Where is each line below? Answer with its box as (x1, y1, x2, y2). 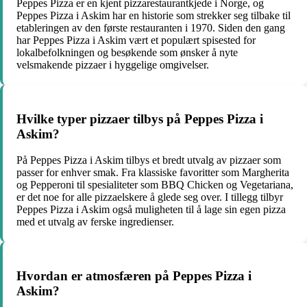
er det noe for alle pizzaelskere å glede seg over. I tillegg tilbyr (16, 191, 283, 204)
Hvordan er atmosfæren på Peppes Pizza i (16, 269, 251, 284)
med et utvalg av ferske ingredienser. (16, 216, 174, 228)
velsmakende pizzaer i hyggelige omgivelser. (16, 58, 209, 71)
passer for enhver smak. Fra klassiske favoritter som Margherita (16, 167, 289, 179)
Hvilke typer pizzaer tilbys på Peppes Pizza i (16, 111, 263, 126)
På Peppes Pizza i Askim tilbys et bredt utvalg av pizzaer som (16, 154, 281, 167)
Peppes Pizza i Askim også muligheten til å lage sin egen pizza (16, 204, 286, 216)
